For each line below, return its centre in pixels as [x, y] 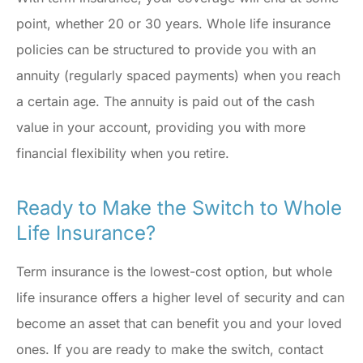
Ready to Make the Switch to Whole [179, 208]
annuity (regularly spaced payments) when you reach [178, 76]
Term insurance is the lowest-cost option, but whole [174, 272]
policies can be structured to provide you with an [166, 50]
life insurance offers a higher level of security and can [180, 298]
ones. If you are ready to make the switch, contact [170, 350]
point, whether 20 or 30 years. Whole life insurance [173, 24]
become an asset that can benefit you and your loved [179, 324]
